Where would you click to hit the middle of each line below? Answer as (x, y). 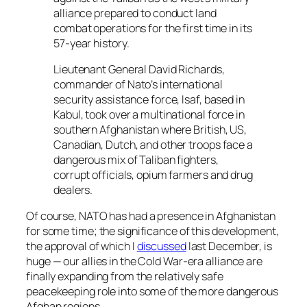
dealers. (73, 189)
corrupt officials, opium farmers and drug (153, 174)
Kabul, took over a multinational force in (149, 114)
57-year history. (91, 43)
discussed (161, 246)
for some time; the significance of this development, (152, 231)
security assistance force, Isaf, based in (149, 99)
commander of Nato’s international (138, 84)
